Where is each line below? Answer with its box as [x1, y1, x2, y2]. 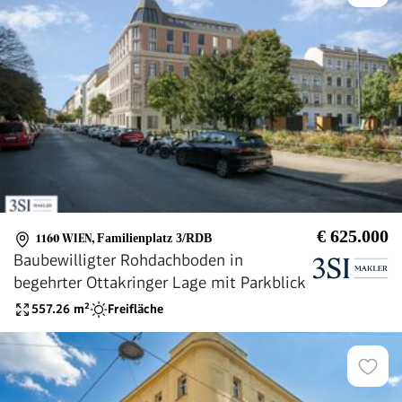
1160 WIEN [36, 232, 92, 245]
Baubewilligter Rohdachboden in [13, 249, 243, 269]
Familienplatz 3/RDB [97, 232, 212, 245]
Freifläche [108, 301, 163, 317]
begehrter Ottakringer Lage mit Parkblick [13, 272, 306, 292]
